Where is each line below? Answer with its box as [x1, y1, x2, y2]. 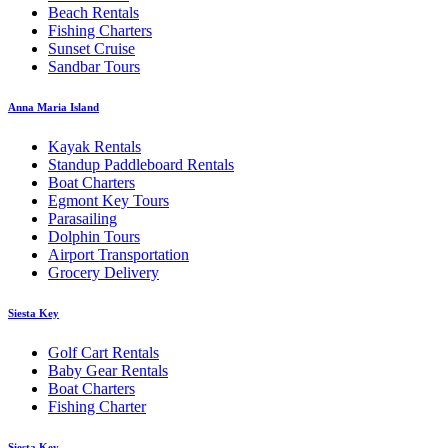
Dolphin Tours [48, 228, 140, 246]
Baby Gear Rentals [48, 362, 168, 380]
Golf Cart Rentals [48, 344, 159, 362]
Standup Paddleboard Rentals [48, 156, 234, 174]
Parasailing [48, 210, 117, 228]
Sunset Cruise [48, 40, 135, 58]
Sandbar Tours [48, 58, 140, 76]
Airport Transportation [48, 246, 189, 264]
